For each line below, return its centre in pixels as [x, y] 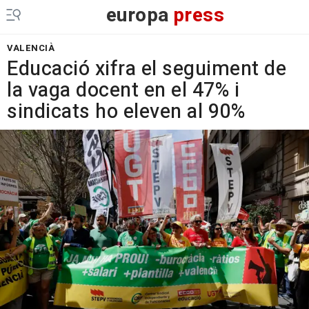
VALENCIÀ [31, 48]
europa [138, 16]
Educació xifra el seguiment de [147, 69]
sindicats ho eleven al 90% [126, 112]
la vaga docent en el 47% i [123, 90]
